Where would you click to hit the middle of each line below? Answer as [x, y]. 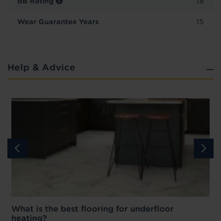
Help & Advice [41, 67]
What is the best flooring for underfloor [92, 209]
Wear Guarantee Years [58, 21]
